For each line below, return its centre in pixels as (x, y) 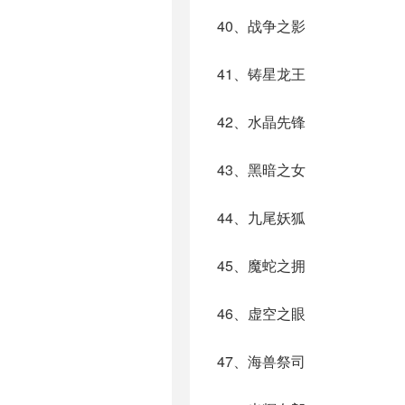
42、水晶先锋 (261, 122)
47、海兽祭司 (261, 361)
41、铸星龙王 (261, 74)
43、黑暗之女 (261, 170)
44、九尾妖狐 (261, 217)
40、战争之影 (261, 26)
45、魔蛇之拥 (261, 265)
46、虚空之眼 (261, 313)
